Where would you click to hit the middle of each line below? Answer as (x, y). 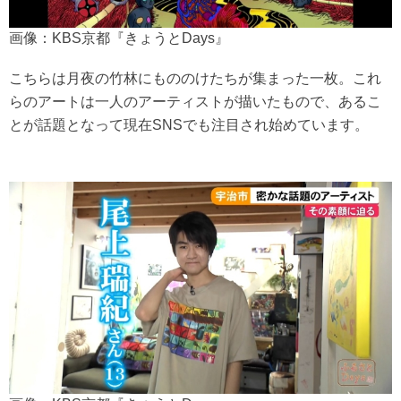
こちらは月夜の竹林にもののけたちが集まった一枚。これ (195, 79)
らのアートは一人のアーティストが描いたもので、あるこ (195, 102)
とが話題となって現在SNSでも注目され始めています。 (189, 125)
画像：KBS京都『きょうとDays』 (119, 38)
